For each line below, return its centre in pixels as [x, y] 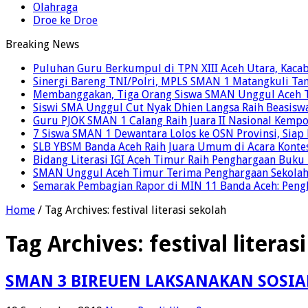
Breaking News [42, 44]
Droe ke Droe [65, 20]
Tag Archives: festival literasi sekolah [135, 210]
